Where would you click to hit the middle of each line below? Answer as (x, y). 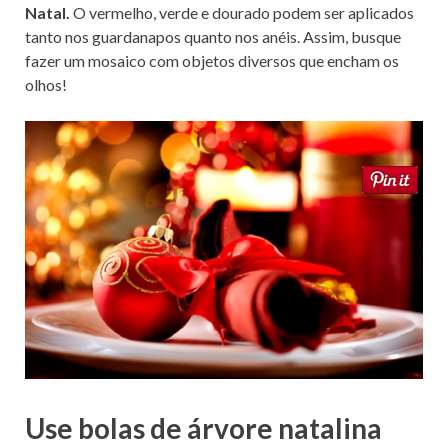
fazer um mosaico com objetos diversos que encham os (212, 60)
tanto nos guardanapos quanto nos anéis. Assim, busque (213, 36)
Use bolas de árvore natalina (203, 428)
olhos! (46, 84)
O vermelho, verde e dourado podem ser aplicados (242, 12)
